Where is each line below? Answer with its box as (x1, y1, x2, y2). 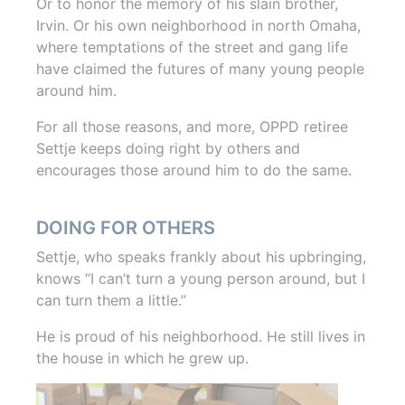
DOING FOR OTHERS (36, 217, 215, 240)
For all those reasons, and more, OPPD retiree (36, 118, 348, 137)
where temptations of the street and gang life (36, 38, 348, 57)
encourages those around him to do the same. (36, 161, 352, 180)
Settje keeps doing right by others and (36, 139, 300, 158)
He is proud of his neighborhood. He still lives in (36, 327, 365, 346)
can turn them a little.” (36, 291, 186, 310)
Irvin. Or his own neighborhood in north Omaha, (36, 16, 361, 35)
